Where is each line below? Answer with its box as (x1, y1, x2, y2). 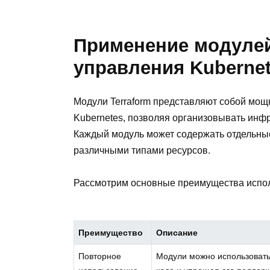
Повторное (78, 251, 122, 261)
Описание (156, 227, 198, 237)
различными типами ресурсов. (74, 145, 210, 156)
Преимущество (78, 227, 143, 237)
